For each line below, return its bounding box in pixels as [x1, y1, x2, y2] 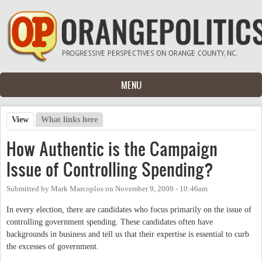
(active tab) [29, 115, 69, 124]
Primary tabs [6, 125, 77, 139]
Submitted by [6, 184, 51, 193]
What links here [41, 115, 98, 124]
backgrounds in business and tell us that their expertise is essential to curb [6, 229, 249, 239]
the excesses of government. [6, 242, 99, 251]
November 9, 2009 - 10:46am [115, 184, 208, 193]
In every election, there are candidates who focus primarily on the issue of [6, 205, 251, 214]
